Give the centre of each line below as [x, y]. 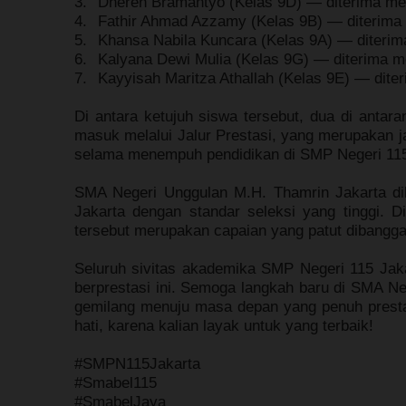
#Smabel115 [116, 382]
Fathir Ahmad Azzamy [172, 21]
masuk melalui [126, 135]
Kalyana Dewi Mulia [164, 59]
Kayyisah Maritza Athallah [186, 78]
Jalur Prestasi [224, 135]
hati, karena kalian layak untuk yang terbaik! [224, 325]
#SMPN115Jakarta [137, 363]
